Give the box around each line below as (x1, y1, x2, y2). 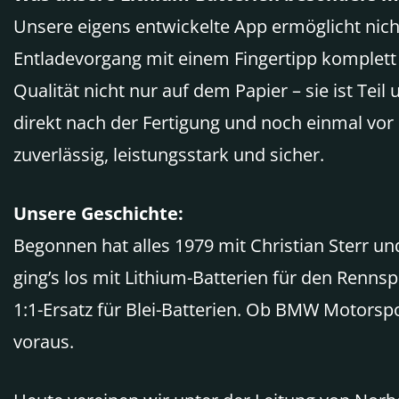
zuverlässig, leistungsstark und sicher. (13, 142, 324, 167)
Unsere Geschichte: (13, 201, 183, 225)
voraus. (13, 330, 74, 354)
